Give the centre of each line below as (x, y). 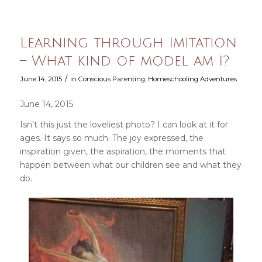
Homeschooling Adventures (192, 79)
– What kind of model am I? (124, 61)
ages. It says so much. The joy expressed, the (111, 138)
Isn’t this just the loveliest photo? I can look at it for (124, 124)
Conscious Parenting (111, 79)
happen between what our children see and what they (130, 165)
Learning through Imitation (128, 42)
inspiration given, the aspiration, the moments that (123, 151)
